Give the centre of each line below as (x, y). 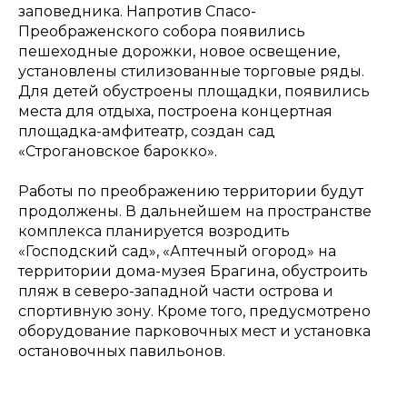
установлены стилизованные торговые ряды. (191, 71)
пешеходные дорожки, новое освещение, (179, 51)
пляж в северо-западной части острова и (176, 291)
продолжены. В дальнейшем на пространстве (195, 211)
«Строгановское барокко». (118, 151)
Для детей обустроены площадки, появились (194, 91)
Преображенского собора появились (162, 31)
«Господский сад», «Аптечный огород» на (177, 251)
